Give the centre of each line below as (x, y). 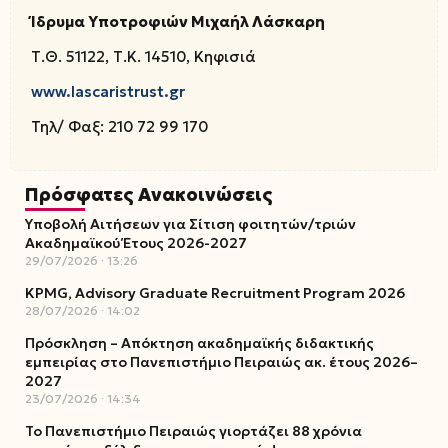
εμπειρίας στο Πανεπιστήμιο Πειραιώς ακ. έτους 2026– (221, 362)
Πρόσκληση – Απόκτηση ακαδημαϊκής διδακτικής (199, 343)
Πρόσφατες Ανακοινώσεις (149, 194)
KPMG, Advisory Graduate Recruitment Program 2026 (215, 293)
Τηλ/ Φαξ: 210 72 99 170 (119, 126)
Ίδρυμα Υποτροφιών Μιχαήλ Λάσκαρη (178, 21)
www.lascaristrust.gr (108, 91)
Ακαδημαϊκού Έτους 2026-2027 (136, 243)
